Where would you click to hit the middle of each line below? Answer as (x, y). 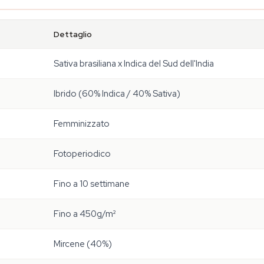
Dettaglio (73, 34)
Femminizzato (82, 124)
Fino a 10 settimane (92, 184)
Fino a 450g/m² (85, 214)
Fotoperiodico (82, 154)
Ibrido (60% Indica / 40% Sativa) (117, 94)
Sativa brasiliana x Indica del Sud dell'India (134, 64)
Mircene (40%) (83, 244)
